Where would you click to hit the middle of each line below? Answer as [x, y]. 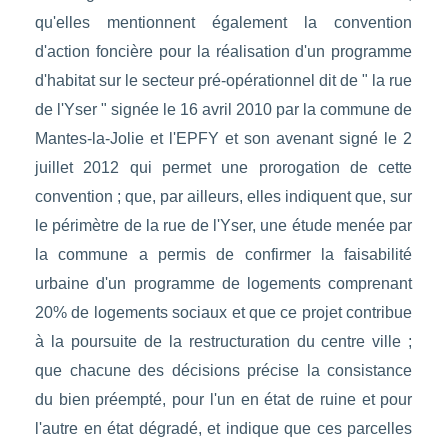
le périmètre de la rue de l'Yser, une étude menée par [223, 226]
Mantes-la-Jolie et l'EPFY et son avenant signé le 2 [223, 139]
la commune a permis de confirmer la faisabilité [223, 255]
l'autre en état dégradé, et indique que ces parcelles [223, 429]
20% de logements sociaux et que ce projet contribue [223, 313]
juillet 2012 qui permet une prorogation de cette [223, 168]
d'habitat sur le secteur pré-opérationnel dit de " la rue [223, 81]
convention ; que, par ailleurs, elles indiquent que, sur [223, 197]
